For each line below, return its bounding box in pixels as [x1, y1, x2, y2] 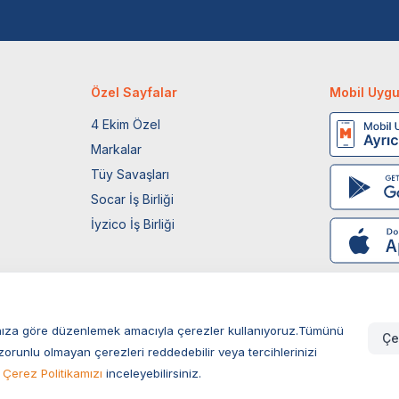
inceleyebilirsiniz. [102, 366, 201, 380]
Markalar [91, 141, 142, 157]
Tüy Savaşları [91, 166, 170, 182]
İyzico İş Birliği [91, 216, 175, 232]
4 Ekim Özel [91, 116, 161, 132]
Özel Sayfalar [91, 84, 178, 100]
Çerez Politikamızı [3, 366, 102, 380]
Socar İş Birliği [91, 191, 175, 207]
